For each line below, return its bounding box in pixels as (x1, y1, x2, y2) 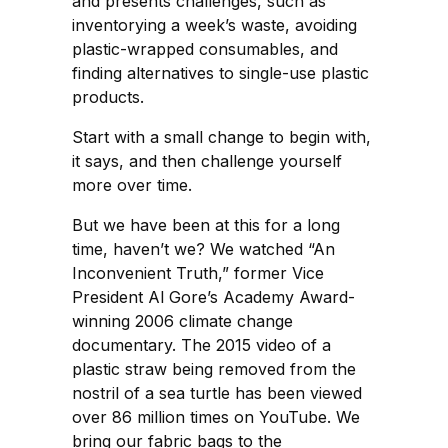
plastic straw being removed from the (72, 359, 356, 380)
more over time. (72, 175, 192, 196)
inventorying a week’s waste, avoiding (72, 15, 357, 36)
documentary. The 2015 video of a (72, 335, 331, 356)
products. (72, 87, 144, 108)
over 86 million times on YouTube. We (72, 407, 360, 428)
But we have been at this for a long (72, 215, 340, 236)
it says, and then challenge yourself (72, 151, 342, 172)
